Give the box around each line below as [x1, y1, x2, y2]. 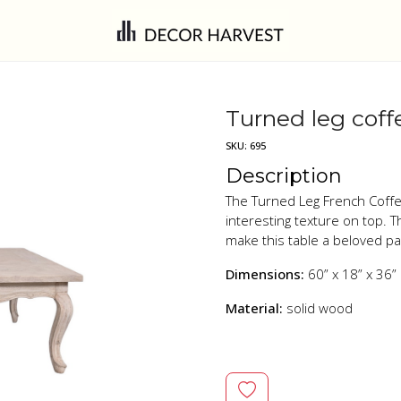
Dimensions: [226, 264, 304, 283]
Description [226, 163, 342, 188]
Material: [226, 298, 286, 317]
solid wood [286, 298, 353, 317]
